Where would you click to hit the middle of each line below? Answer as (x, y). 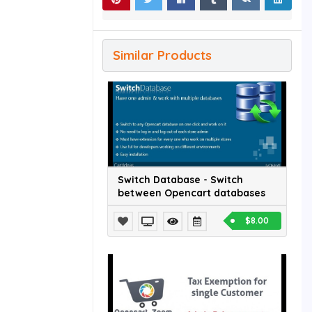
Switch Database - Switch (180, 179)
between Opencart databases (192, 193)
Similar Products (162, 56)
